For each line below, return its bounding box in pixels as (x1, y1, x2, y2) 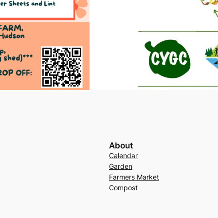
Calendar (109, 151, 138, 160)
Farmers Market (109, 172, 159, 181)
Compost (109, 183, 138, 192)
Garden (109, 162, 132, 170)
